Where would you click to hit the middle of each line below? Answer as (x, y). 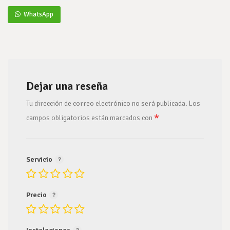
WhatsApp (38, 14)
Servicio (40, 159)
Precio (37, 195)
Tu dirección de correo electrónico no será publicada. (107, 103)
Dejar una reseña (67, 86)
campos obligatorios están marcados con (90, 118)
